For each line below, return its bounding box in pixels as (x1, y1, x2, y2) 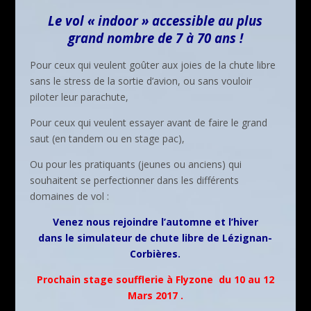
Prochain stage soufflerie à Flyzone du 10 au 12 (36, 272, 274, 286)
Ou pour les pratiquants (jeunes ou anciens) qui (29, 157, 242, 171)
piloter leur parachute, (29, 90, 128, 103)
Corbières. (130, 246, 181, 260)
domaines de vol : (29, 189, 109, 203)
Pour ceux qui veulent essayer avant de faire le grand (29, 115, 267, 129)
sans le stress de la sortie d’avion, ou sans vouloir (29, 74, 252, 87)
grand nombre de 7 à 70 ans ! (67, 28, 243, 47)
